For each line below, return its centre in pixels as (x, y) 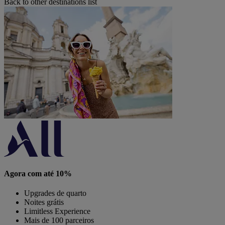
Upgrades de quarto (55, 193)
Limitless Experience (57, 211)
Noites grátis (44, 202)
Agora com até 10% (38, 173)
